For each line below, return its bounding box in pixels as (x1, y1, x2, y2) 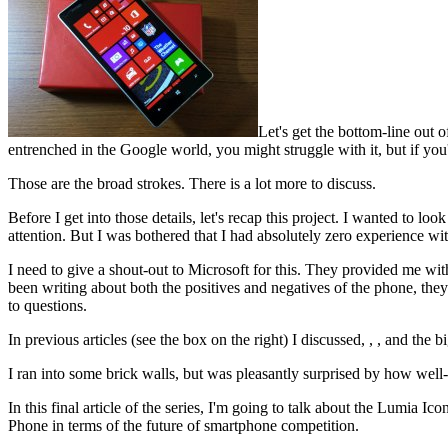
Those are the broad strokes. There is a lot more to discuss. (8, 174, 376, 192)
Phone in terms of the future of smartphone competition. (8, 416, 359, 434)
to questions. (8, 296, 87, 314)
